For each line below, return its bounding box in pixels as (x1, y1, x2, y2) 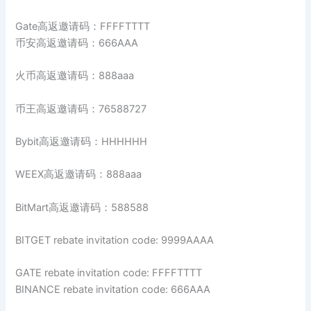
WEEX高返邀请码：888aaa (15, 168, 142, 181)
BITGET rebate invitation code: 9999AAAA (15, 234, 215, 247)
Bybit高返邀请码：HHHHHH (15, 135, 148, 149)
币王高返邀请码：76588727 (15, 102, 147, 115)
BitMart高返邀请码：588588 (15, 201, 149, 214)
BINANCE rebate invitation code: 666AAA (15, 283, 211, 296)
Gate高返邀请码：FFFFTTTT (15, 20, 151, 33)
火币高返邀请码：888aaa (15, 69, 135, 83)
